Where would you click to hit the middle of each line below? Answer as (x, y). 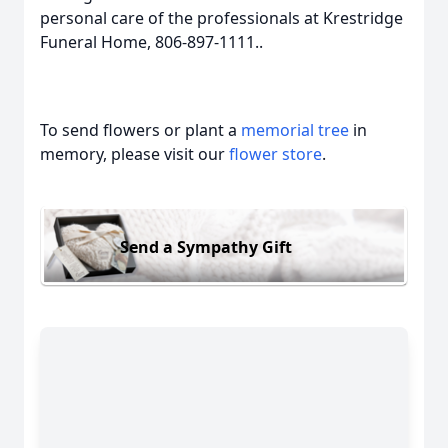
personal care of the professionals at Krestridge (221, 18)
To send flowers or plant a (140, 130)
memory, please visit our (134, 154)
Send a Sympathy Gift (206, 246)
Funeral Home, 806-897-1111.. (151, 42)
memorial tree (295, 130)
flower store (275, 154)
